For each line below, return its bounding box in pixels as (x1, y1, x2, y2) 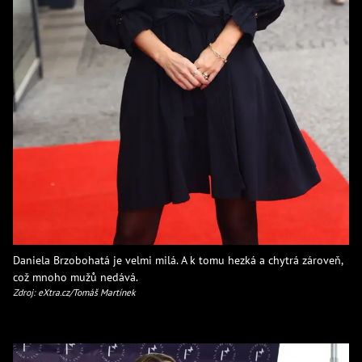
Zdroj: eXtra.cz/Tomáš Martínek (13, 285, 136, 298)
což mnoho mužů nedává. (13, 268, 138, 284)
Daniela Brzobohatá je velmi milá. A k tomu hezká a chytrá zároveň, (13, 251, 343, 267)
